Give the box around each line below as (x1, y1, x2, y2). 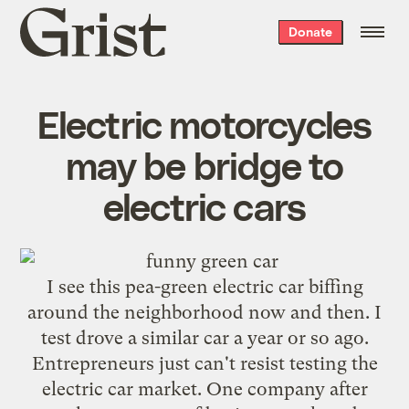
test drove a (40, 326, 142, 349)
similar (141, 326, 199, 349)
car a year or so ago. (198, 326, 369, 349)
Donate (288, 24, 332, 39)
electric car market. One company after (41, 377, 368, 400)
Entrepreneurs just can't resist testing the (31, 351, 378, 374)
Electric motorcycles (37, 100, 372, 146)
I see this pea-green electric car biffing (46, 275, 363, 298)
